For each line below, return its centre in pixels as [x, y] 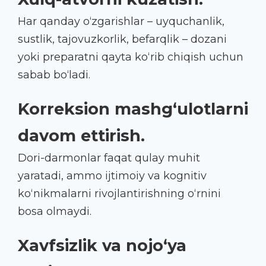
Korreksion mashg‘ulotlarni [133, 109]
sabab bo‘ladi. [54, 75]
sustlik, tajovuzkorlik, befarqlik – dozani [122, 39]
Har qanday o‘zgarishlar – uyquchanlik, [121, 21]
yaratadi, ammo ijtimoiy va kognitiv [112, 175]
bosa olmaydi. [55, 211]
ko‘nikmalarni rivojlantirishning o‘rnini [119, 193]
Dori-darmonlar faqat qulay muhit [109, 158]
